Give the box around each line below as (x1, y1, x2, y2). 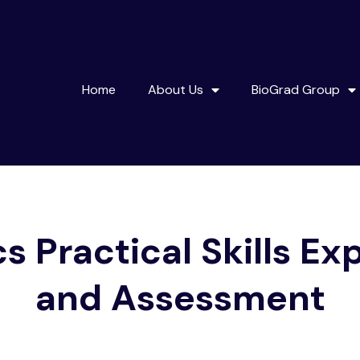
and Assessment (35, 274, 325, 321)
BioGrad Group (252, 81, 341, 98)
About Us (148, 81, 204, 98)
